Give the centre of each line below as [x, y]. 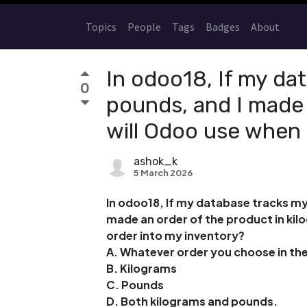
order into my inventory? [175, 235]
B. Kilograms [142, 268]
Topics [101, 27]
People [144, 27]
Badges [223, 27]
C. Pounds [135, 285]
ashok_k [156, 161]
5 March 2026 [163, 173]
